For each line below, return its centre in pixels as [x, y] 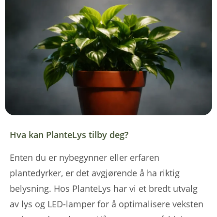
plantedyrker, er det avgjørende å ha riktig [95, 173]
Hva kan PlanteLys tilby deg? [69, 134]
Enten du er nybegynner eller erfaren [85, 157]
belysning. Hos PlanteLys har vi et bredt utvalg [104, 188]
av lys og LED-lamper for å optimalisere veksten [107, 204]
